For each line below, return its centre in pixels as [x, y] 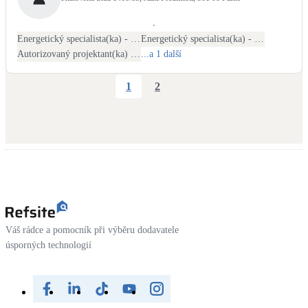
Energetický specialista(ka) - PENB [135, 38]
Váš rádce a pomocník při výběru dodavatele [92, 230]
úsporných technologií [48, 245]
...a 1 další [161, 54]
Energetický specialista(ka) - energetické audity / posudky [259, 38]
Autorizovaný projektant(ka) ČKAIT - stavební [135, 54]
